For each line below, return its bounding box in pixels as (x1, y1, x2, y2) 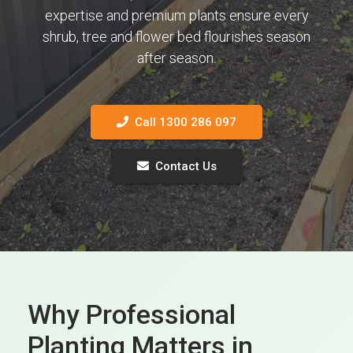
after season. (137, 49, 216, 66)
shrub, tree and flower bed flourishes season (43, 28, 310, 45)
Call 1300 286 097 (135, 114, 236, 129)
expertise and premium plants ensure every (44, 6, 309, 24)
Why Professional (28, 298, 236, 330)
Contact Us (154, 158, 217, 173)
